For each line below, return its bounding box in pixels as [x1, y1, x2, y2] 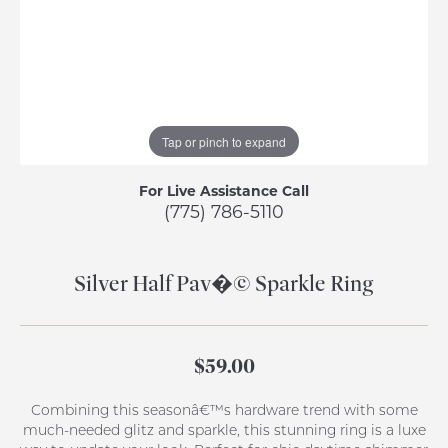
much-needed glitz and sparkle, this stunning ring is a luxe [22, 421, 426, 439]
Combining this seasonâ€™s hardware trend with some [30, 401, 418, 419]
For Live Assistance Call [139, 181, 309, 200]
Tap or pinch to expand [162, 132, 286, 150]
